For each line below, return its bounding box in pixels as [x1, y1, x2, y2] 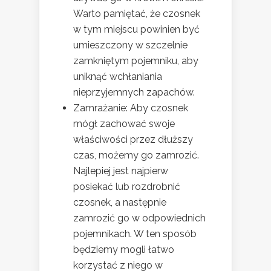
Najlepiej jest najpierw [73, 165, 168, 177]
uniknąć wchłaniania [73, 71, 162, 83]
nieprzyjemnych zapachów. [73, 87, 195, 99]
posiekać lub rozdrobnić [73, 181, 180, 193]
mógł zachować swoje [73, 118, 175, 130]
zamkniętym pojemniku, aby [73, 55, 198, 67]
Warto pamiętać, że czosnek [73, 8, 200, 20]
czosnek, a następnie [73, 197, 166, 209]
